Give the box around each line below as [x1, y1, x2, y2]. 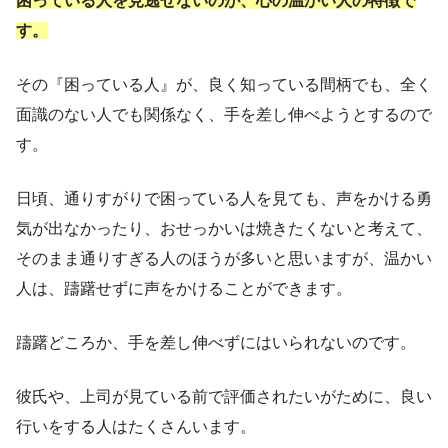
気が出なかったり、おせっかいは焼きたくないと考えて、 [16, 220, 432, 238]
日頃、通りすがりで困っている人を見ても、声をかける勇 [16, 190, 432, 208]
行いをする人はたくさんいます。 [16, 418, 256, 436]
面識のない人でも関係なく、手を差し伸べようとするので [16, 106, 432, 124]
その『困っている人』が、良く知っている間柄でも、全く [16, 76, 432, 94]
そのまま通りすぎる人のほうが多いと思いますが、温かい [16, 250, 432, 268]
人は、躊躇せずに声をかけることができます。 [16, 280, 352, 298]
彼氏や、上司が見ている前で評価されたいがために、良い [16, 388, 432, 406]
